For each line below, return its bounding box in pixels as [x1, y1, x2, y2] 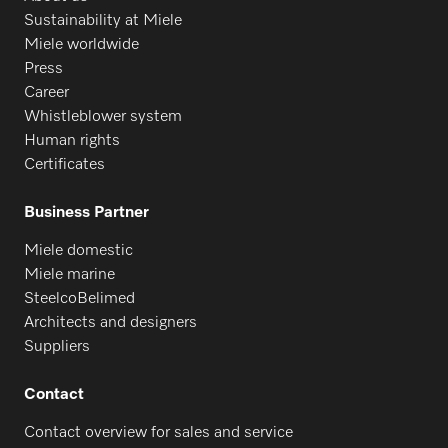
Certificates [24, 157, 105, 173]
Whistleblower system [24, 109, 182, 125]
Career [24, 85, 69, 101]
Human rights [24, 133, 120, 149]
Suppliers [24, 339, 90, 355]
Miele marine [24, 267, 115, 283]
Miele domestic [24, 243, 133, 259]
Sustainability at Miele [24, 13, 182, 29]
